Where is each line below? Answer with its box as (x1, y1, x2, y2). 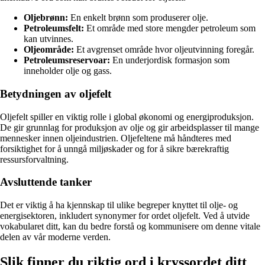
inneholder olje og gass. (24, 66, 112, 76)
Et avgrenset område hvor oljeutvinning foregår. (74, 44, 254, 55)
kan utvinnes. (24, 34, 73, 44)
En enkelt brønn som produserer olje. (68, 12, 208, 23)
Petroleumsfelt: (24, 23, 84, 34)
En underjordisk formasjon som (110, 55, 230, 66)
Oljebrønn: (24, 12, 68, 23)
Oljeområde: (24, 44, 74, 55)
